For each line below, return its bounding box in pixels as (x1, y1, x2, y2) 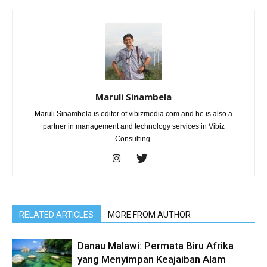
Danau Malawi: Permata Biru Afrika (77, 240, 234, 252)
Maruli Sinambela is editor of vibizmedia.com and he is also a (35, 110, 232, 119)
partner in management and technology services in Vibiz (42, 122, 225, 131)
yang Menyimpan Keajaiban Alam (77, 253, 226, 266)
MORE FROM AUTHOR (108, 210, 191, 220)
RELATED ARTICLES (19, 210, 94, 220)
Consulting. (115, 135, 152, 144)
